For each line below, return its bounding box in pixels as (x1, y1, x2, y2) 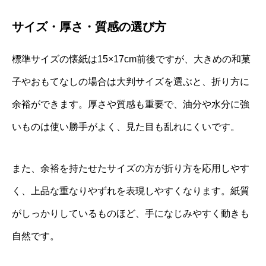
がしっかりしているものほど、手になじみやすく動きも (12, 208, 249, 218)
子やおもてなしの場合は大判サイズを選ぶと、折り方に (12, 76, 249, 87)
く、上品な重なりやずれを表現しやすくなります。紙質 (12, 185, 249, 196)
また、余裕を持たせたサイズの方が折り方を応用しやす (12, 163, 249, 173)
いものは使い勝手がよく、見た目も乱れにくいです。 (12, 121, 240, 132)
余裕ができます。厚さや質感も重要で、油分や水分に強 (12, 99, 249, 109)
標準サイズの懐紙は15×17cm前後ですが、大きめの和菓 (12, 53, 251, 64)
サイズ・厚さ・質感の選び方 (12, 20, 166, 33)
